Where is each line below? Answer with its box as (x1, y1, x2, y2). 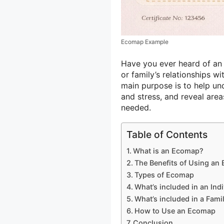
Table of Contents (126, 128, 207, 141)
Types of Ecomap (134, 170, 194, 179)
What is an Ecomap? (132, 146, 203, 155)
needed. (121, 102, 151, 113)
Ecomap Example (121, 38, 168, 46)
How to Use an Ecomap (134, 206, 215, 215)
